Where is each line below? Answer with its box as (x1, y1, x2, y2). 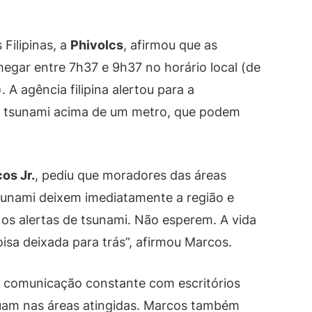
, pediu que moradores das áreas (35, 167, 226, 182)
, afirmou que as (123, 37, 217, 52)
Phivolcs (70, 37, 123, 52)
